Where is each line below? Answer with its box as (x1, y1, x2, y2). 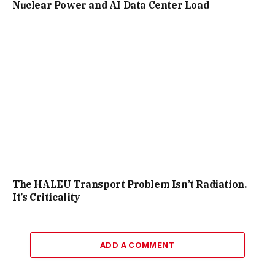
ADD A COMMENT (99, 240, 176, 250)
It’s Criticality (12, 191, 80, 204)
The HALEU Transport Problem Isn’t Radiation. (12, 178, 247, 191)
